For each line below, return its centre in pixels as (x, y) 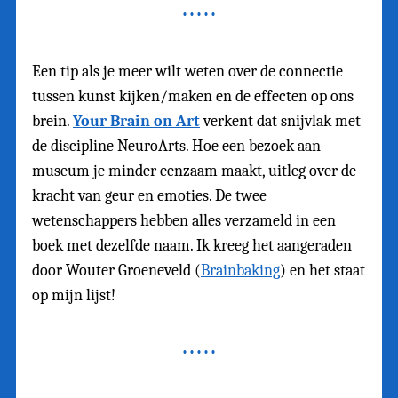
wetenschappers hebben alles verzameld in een (184, 220)
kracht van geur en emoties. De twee (149, 195)
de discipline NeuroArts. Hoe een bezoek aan (176, 146)
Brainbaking (240, 270)
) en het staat (322, 270)
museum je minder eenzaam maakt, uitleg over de (194, 171)
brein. (52, 121)
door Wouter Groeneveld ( (116, 270)
